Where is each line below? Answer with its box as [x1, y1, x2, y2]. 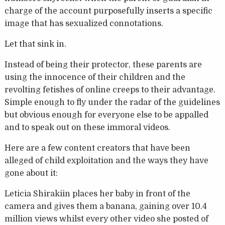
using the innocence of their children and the [4, 73, 185, 82]
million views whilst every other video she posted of [4, 214, 208, 224]
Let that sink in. [4, 40, 66, 49]
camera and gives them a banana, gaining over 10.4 [4, 202, 207, 211]
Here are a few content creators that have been [4, 144, 190, 153]
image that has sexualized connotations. [4, 19, 163, 29]
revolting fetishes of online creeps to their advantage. [4, 85, 215, 95]
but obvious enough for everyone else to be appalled [4, 110, 208, 120]
